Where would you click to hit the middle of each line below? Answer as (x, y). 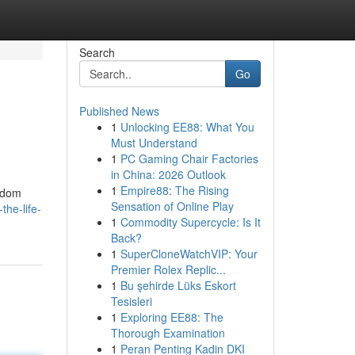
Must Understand (154, 143)
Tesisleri (131, 301)
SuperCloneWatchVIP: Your (189, 254)
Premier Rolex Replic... (168, 269)
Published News (119, 111)
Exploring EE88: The (172, 317)
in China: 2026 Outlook (168, 174)
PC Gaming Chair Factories (189, 158)
